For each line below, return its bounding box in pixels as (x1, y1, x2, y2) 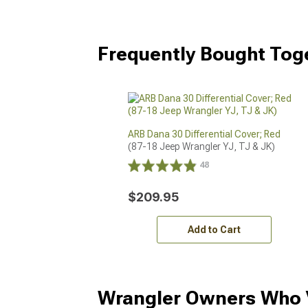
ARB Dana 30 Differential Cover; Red (128, 129, 281, 140)
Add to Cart (187, 224, 241, 235)
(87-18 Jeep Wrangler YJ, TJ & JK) (128, 141, 276, 152)
